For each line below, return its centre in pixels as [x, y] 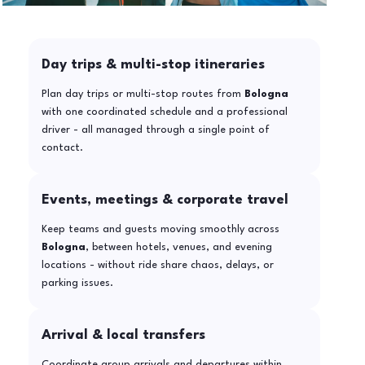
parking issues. [77, 284]
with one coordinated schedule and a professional [164, 112]
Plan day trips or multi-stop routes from [143, 95]
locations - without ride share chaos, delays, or [157, 266]
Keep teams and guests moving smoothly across [160, 230]
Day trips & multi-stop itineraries [153, 65]
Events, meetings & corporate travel [165, 200]
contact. [62, 148]
